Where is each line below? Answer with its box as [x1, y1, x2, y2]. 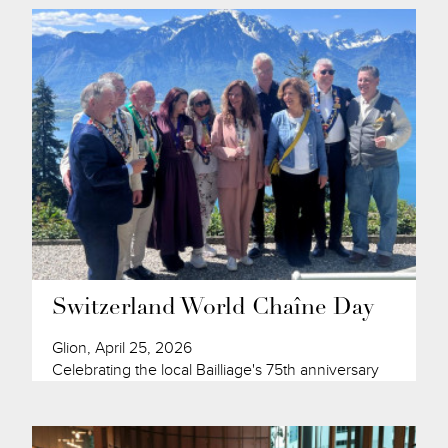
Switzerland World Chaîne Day [52, 296, 375, 320]
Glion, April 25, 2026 [52, 337, 193, 358]
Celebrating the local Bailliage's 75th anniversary [52, 359, 380, 380]
